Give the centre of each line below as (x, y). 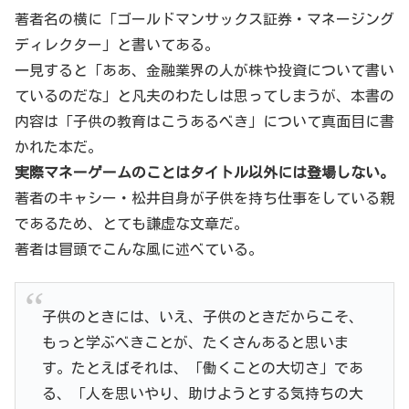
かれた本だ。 (58, 147)
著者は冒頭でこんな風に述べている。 (139, 249)
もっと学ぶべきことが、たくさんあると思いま (195, 342)
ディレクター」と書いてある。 (117, 44)
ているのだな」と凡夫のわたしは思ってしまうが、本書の (204, 95)
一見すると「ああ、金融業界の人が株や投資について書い (204, 70)
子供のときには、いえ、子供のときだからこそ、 (202, 316)
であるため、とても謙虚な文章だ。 (131, 223)
